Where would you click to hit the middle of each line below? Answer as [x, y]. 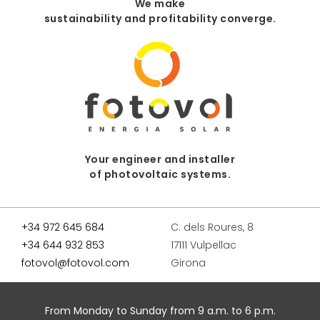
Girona [188, 262]
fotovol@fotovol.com [75, 262]
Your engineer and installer [160, 160]
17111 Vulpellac [204, 245]
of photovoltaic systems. [160, 175]
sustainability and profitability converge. [160, 19]
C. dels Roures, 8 [212, 227]
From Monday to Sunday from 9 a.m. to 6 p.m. [160, 310]
